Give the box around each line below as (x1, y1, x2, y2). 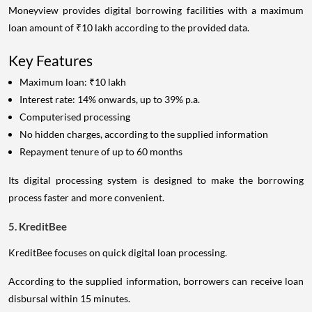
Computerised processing (19, 111, 130, 123)
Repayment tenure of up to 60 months (19, 146, 182, 158)
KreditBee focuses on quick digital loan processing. (8, 247, 227, 259)
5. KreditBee (8, 220, 67, 233)
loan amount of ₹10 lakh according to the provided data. (8, 22, 249, 34)
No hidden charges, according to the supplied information (19, 128, 268, 141)
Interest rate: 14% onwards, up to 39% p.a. (19, 93, 200, 106)
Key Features (8, 52, 93, 70)
